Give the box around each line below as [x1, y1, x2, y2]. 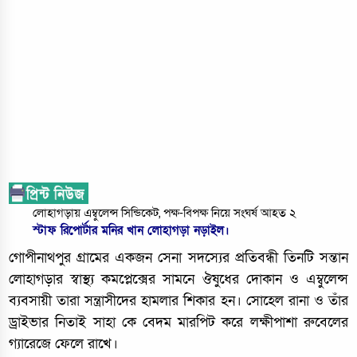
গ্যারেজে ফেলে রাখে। [9, 335, 119, 353]
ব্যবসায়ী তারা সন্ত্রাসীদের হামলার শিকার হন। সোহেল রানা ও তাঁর [9, 292, 348, 310]
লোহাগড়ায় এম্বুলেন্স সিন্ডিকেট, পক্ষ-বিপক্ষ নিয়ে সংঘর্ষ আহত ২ [33, 204, 297, 221]
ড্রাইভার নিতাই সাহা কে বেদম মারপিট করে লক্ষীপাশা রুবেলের [9, 313, 348, 331]
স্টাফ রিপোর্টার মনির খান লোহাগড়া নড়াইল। [33, 222, 230, 238]
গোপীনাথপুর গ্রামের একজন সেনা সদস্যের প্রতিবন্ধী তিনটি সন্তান [9, 249, 348, 267]
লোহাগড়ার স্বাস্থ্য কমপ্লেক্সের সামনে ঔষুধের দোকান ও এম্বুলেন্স [9, 270, 348, 288]
